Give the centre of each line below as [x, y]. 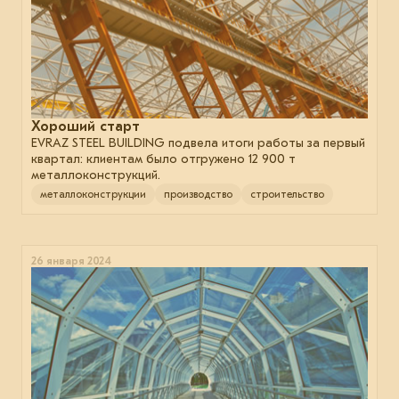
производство [198, 195]
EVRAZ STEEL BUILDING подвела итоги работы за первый [198, 143]
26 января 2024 [71, 261]
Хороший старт [85, 127]
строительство [287, 195]
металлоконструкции [93, 195]
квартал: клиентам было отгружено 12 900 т [163, 159]
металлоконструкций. [96, 175]
